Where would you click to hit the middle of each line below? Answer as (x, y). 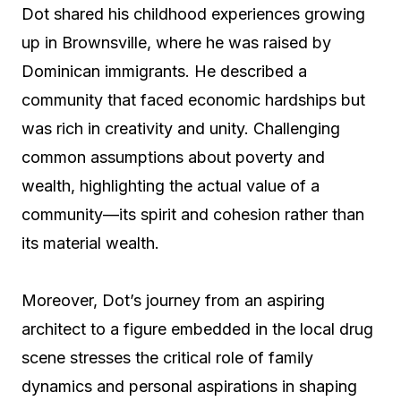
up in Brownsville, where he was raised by (176, 43)
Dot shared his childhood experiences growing (193, 14)
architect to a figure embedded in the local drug (197, 329)
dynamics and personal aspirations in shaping (189, 386)
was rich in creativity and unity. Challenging (181, 128)
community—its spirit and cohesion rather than (193, 214)
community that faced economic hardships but (193, 100)
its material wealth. (90, 243)
